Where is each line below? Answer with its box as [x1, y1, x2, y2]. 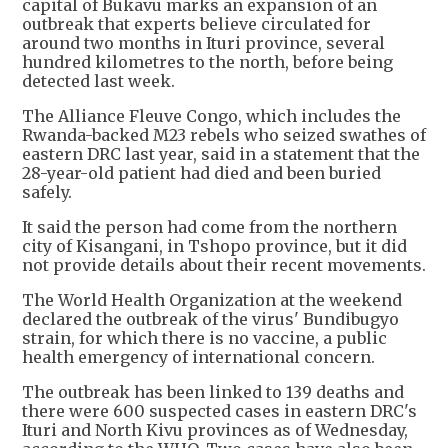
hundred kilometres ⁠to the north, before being [22, 52, 393, 73]
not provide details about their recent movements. [22, 255, 426, 276]
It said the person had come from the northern [22, 217, 397, 238]
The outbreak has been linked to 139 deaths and [22, 382, 404, 403]
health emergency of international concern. [22, 347, 375, 368]
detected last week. [22, 71, 175, 92]
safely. [22, 182, 72, 203]
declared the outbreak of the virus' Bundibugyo [22, 309, 399, 330]
